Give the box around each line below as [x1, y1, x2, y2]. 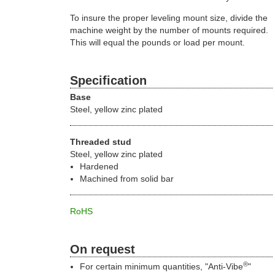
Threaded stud [69, 137, 131, 147]
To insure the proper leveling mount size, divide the [69, 12, 268, 23]
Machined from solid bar [79, 174, 174, 184]
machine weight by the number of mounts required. [69, 25, 268, 35]
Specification [69, 73, 147, 87]
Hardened [79, 161, 118, 172]
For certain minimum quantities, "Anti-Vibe [79, 261, 243, 272]
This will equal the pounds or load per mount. [69, 37, 245, 47]
